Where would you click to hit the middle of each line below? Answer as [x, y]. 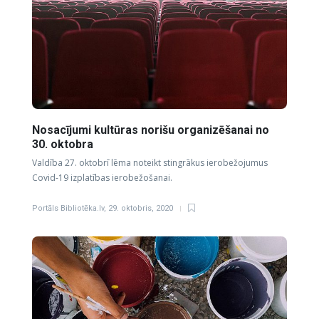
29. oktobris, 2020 [141, 208]
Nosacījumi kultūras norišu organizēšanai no [151, 130]
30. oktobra [64, 144]
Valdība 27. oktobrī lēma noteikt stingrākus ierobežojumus [150, 162]
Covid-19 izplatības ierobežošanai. [102, 177]
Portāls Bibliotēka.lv [68, 208]
